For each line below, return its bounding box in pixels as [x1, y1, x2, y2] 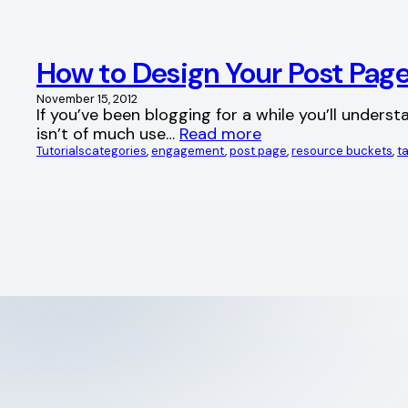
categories [85, 142, 147, 158]
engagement [151, 142, 225, 158]
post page [229, 142, 287, 158]
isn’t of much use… [36, 122, 179, 145]
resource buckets [291, 142, 393, 158]
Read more [179, 122, 261, 145]
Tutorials [36, 142, 85, 158]
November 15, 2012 [36, 90, 138, 107]
